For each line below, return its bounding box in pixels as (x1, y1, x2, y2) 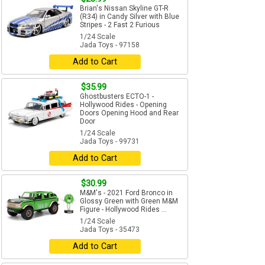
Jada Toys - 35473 (80, 225, 140, 234)
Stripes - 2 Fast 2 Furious (80, 21, 160, 30)
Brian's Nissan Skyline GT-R (80, 4, 169, 13)
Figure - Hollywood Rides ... (80, 205, 167, 214)
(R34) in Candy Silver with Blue (80, 12, 179, 21)
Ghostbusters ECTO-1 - (80, 92, 154, 101)
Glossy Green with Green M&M (80, 197, 178, 206)
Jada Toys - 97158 (80, 41, 140, 50)
